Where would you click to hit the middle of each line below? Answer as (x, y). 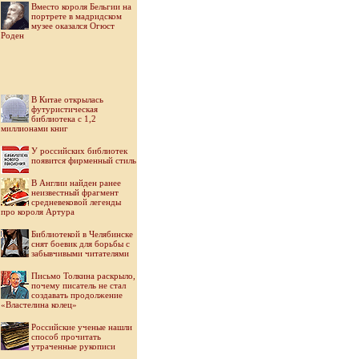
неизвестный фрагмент (75, 192)
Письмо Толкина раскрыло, (83, 276)
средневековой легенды (76, 202)
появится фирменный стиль (84, 160)
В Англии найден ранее (76, 183)
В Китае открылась (67, 99)
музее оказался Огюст (73, 26)
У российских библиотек (79, 151)
